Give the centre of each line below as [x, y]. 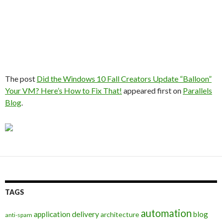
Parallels [197, 90]
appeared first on [152, 90]
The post [21, 79]
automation [166, 213]
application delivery [66, 214]
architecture [120, 214]
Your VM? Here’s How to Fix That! [63, 90]
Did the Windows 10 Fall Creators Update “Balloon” [124, 79]
